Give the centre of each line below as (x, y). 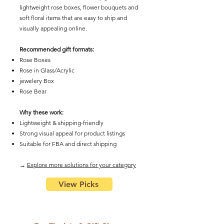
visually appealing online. (53, 28)
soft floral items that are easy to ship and (73, 18)
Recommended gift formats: (57, 49)
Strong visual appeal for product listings (72, 133)
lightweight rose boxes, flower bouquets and (79, 7)
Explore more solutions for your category (81, 165)
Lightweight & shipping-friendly (61, 123)
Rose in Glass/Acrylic (47, 70)
